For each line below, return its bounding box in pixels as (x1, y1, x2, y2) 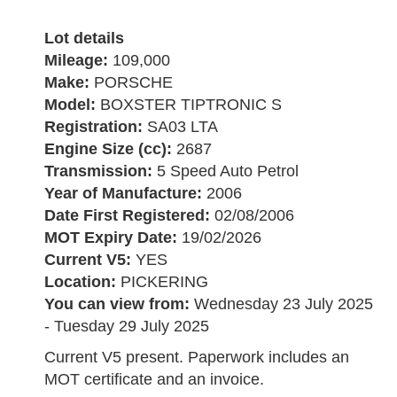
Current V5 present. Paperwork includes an (44, 347, 349, 366)
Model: (44, 95, 100, 113)
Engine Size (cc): (44, 139, 176, 158)
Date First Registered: (44, 206, 214, 224)
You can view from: (44, 294, 194, 313)
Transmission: (44, 161, 157, 180)
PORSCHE (94, 73, 173, 91)
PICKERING (121, 272, 208, 291)
